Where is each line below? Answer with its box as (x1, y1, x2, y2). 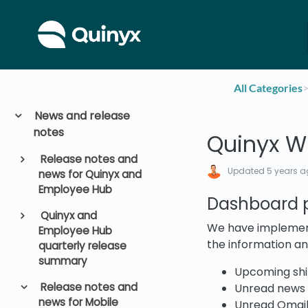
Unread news (234, 280, 305, 296)
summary (38, 254, 87, 268)
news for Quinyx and (38, 167, 142, 181)
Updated (228, 164, 267, 177)
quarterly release (38, 239, 126, 253)
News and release (31, 108, 130, 124)
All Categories (234, 81, 303, 94)
